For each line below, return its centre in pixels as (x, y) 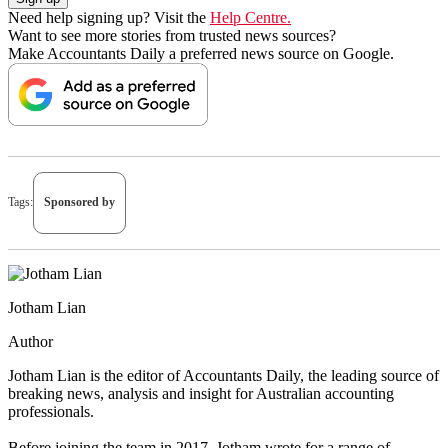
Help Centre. (250, 17)
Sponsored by (79, 202)
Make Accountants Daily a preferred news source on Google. (201, 53)
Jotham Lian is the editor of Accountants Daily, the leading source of (223, 375)
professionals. (51, 411)
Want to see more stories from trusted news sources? (172, 35)
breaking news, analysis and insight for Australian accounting (201, 393)
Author (30, 341)
